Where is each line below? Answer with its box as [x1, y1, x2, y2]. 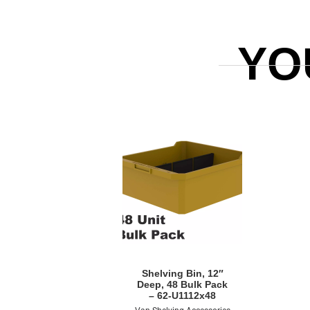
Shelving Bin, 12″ [141, 267, 224, 279]
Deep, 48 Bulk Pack [137, 278, 228, 290]
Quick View [150, 257, 199, 268]
